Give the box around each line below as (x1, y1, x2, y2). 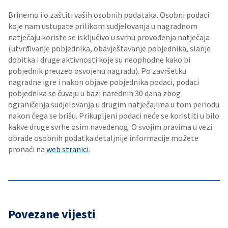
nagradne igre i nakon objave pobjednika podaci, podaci (8, 77, 199, 87)
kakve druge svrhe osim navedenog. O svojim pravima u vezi (8, 122, 212, 132)
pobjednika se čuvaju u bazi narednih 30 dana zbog (8, 88, 181, 98)
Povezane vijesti (8, 206, 96, 222)
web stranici (46, 144, 89, 154)
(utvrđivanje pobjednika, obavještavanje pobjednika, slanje (8, 43, 211, 53)
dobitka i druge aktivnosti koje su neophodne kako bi (8, 54, 190, 65)
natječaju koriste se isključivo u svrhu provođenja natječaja (8, 32, 210, 42)
